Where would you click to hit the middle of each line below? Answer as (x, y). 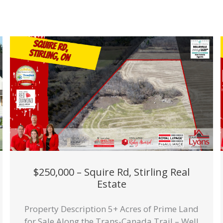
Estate (111, 184)
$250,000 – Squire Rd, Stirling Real (111, 172)
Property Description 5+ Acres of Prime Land (111, 209)
